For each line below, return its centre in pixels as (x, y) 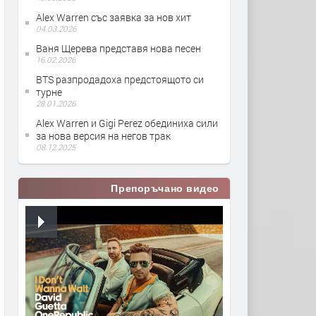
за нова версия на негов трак (103, 136)
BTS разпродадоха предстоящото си (120, 79)
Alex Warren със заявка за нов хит (114, 17)
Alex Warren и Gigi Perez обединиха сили (127, 123)
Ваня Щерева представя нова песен (119, 48)
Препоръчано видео (165, 188)
